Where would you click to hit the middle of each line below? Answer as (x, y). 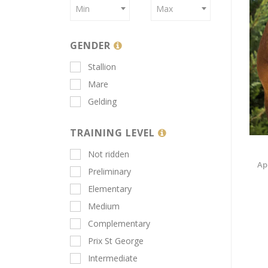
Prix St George (116, 241)
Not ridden (109, 154)
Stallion (102, 67)
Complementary (119, 224)
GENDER (92, 46)
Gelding (102, 102)
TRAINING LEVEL (114, 133)
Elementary (110, 189)
